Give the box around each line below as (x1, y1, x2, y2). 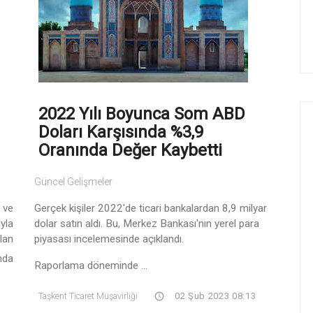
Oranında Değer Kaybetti (38, 140, 222, 160)
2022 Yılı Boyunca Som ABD (38, 103, 245, 124)
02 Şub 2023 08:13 (172, 290, 256, 301)
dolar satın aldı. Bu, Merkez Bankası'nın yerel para (34, 217, 259, 230)
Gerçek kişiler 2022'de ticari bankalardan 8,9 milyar (34, 201, 267, 214)
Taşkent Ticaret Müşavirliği (38, 290, 138, 301)
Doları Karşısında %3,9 (38, 122, 203, 142)
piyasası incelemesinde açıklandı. (34, 232, 184, 245)
